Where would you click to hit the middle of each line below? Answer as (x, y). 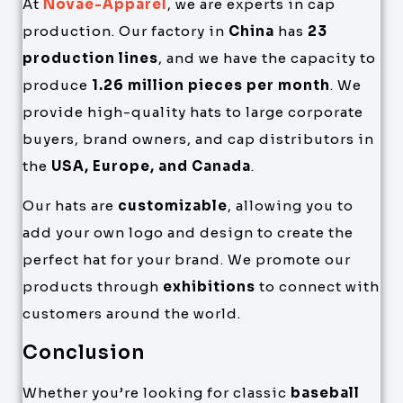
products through (93, 287)
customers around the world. (132, 314)
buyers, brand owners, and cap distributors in (198, 139)
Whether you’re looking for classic (157, 392)
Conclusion (84, 352)
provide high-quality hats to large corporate (193, 112)
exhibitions (209, 287)
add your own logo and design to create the (188, 233)
